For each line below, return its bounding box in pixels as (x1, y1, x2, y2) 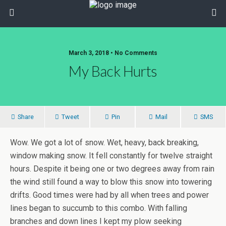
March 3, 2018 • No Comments (69, 49, 157, 56)
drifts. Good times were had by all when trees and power (10, 190, 209, 200)
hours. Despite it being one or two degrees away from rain (10, 164, 214, 174)
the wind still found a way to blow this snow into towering (10, 177, 212, 187)
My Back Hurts (69, 63, 157, 80)
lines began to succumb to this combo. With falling (10, 203, 187, 213)
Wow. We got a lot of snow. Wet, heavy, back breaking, (10, 138, 199, 147)
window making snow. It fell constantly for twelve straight (10, 151, 212, 160)
